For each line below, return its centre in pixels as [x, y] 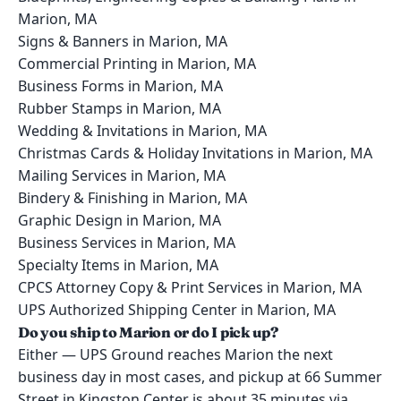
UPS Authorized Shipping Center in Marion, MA [177, 310]
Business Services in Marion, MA [127, 243]
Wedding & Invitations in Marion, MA [142, 131]
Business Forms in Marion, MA [120, 86]
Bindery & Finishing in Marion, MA [132, 198]
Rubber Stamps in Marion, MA [119, 108]
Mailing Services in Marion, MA [122, 175]
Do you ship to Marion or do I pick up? [148, 332]
